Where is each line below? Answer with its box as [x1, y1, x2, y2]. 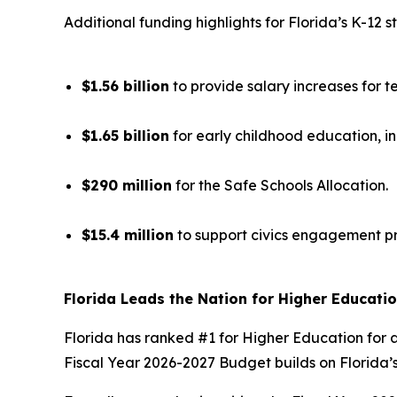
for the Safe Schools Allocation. [172, 176, 388, 195]
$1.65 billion [82, 127, 169, 145]
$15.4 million [82, 226, 174, 245]
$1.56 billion [82, 77, 169, 96]
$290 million [82, 176, 172, 195]
